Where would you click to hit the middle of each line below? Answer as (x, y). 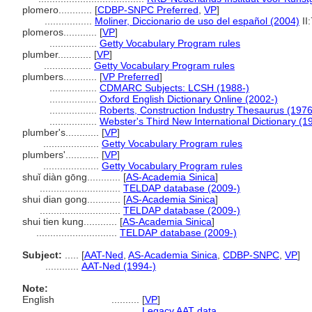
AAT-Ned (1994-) (119, 266)
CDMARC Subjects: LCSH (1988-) (174, 88)
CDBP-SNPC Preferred (148, 10)
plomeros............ (61, 32)
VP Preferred (131, 77)
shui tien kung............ (71, 221)
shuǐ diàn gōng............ (73, 177)
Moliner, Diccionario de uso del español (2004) (197, 21)
